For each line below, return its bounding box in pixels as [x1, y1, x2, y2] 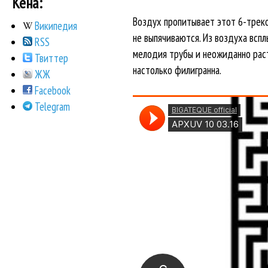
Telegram [32, 99, 71, 114]
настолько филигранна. [132, 63, 221, 78]
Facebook [32, 83, 71, 98]
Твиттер [32, 51, 69, 66]
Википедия [32, 19, 78, 33]
